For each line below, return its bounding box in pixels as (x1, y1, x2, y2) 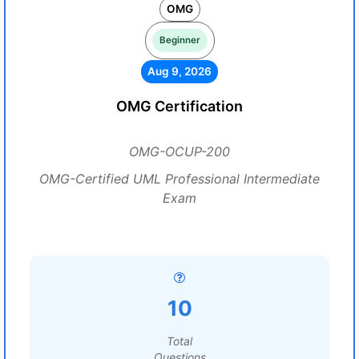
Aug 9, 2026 (147, 65, 212, 78)
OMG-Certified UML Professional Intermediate (39, 171, 320, 187)
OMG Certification (116, 98, 243, 115)
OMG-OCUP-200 (129, 143, 230, 159)
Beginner (159, 34, 200, 46)
